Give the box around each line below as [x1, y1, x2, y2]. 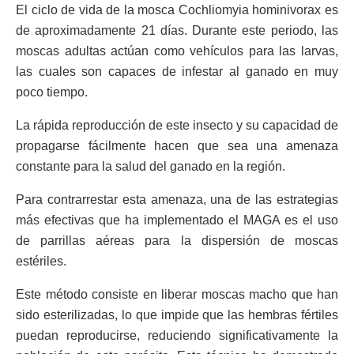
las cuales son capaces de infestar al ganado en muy [16, 64, 338, 78]
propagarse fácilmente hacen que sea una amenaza [16, 138, 338, 153]
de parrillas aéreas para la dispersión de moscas [16, 233, 338, 247]
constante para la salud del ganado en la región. [16, 159, 285, 173]
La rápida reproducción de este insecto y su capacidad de [16, 118, 338, 132]
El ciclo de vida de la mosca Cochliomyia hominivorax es [16, 2, 338, 17]
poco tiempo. [16, 85, 88, 99]
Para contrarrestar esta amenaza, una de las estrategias [16, 192, 338, 206]
